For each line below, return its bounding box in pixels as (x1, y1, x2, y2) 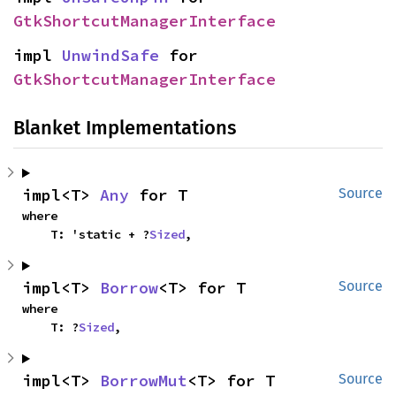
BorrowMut (100, 370, 187, 392)
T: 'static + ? (50, 226, 149, 243)
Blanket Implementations (13, 116, 236, 141)
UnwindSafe (62, 45, 159, 66)
